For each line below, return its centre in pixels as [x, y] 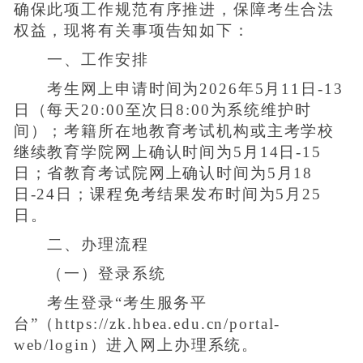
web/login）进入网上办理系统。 [136, 344]
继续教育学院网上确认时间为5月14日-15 [167, 152]
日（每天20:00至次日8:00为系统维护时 [162, 109]
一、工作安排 [81, 59]
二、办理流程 [81, 244]
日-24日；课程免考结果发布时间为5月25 [167, 194]
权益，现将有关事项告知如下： [132, 30]
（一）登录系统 [90, 273]
